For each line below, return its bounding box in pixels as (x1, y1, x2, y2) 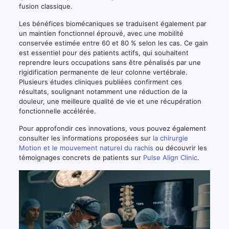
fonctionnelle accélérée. (18, 106, 96, 115)
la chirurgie (152, 133, 188, 142)
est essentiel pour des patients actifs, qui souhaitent (18, 48, 189, 57)
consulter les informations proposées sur (18, 133, 153, 142)
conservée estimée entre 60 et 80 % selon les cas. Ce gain (18, 38, 208, 47)
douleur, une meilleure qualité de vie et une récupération (18, 97, 201, 105)
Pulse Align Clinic (143, 153, 197, 162)
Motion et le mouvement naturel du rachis (18, 143, 153, 152)
